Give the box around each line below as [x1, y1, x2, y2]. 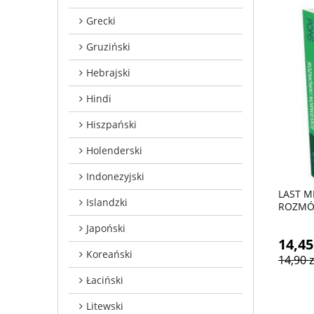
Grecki [86, 13, 116, 27]
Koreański [86, 247, 132, 261]
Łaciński [86, 273, 123, 287]
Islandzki [86, 195, 128, 209]
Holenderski [86, 143, 142, 157]
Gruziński [86, 39, 130, 53]
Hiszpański [86, 117, 137, 131]
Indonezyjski [86, 169, 144, 183]
